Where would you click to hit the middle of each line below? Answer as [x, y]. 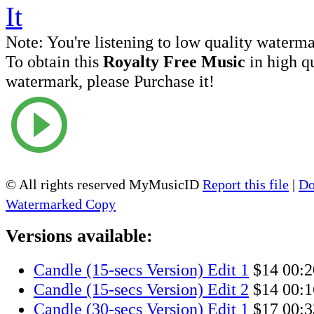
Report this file [246, 184]
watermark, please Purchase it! [110, 81]
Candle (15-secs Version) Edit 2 [141, 289]
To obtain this [54, 61]
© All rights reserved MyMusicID [104, 184]
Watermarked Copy [61, 204]
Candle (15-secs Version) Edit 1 [141, 270]
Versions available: [79, 236]
